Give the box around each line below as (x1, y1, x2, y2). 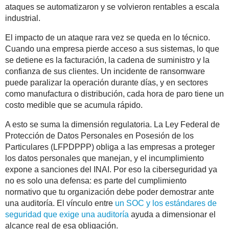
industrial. (5, 14, 40, 23)
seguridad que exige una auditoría (5, 210, 129, 219)
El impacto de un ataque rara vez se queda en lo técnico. (5, 33, 210, 42)
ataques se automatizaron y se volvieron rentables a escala (5, 3, 219, 12)
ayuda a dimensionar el (129, 210, 216, 219)
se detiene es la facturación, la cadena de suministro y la (5, 56, 210, 65)
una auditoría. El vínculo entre (5, 199, 115, 208)
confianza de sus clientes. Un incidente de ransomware (5, 67, 205, 76)
